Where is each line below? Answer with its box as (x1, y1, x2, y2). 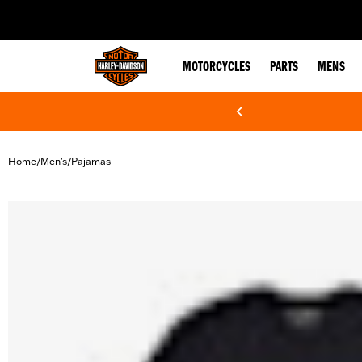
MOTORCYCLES (183, 61, 250, 75)
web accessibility (99, 5, 177, 18)
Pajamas (71, 155, 111, 167)
